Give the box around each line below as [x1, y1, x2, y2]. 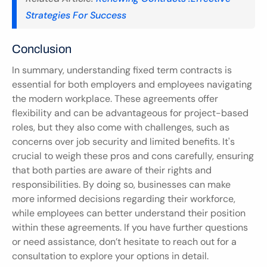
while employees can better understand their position [12, 206, 246, 219]
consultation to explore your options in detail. [12, 249, 209, 262]
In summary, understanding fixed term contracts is [12, 63, 232, 76]
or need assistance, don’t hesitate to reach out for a [12, 235, 237, 248]
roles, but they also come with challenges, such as [12, 120, 229, 133]
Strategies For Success [26, 9, 126, 22]
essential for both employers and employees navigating [12, 77, 252, 91]
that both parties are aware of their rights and [12, 163, 212, 176]
